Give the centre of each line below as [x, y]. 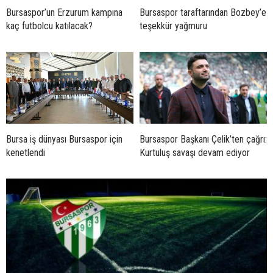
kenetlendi [26, 152]
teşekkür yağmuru [173, 26]
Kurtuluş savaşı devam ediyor [195, 152]
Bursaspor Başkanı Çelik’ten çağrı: [203, 139]
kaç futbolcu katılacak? [49, 26]
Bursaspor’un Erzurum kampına [64, 13]
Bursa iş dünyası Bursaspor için [64, 139]
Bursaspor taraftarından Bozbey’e [203, 13]
